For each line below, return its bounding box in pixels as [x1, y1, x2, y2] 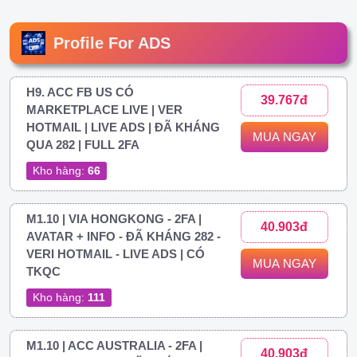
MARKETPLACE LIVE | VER [26, 102, 182, 116]
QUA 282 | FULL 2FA [26, 137, 139, 151]
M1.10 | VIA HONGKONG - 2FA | [26, 211, 202, 226]
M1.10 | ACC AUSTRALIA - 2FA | [26, 338, 202, 352]
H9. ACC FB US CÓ [26, 84, 134, 99]
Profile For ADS [53, 33, 171, 52]
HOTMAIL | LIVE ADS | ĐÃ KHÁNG [26, 120, 220, 134]
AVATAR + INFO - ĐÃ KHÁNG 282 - [26, 229, 221, 243]
